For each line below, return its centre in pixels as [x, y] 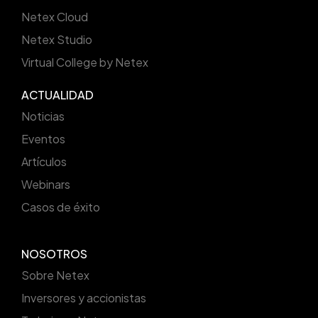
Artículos [44, 162]
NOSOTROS [54, 254]
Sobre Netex [55, 275]
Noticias [43, 116]
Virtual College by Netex [85, 62]
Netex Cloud [55, 17]
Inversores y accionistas [84, 298]
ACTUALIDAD [57, 95]
